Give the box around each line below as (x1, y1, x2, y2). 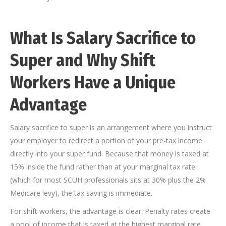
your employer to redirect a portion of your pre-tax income (10, 136, 202, 146)
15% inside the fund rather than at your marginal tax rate (10, 162, 195, 172)
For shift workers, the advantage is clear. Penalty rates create (10, 206, 210, 216)
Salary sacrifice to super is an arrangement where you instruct (10, 123, 212, 133)
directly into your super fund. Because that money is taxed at (10, 149, 209, 159)
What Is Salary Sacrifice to (10, 28, 196, 49)
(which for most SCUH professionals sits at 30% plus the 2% (10, 175, 206, 185)
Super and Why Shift (10, 50, 155, 71)
